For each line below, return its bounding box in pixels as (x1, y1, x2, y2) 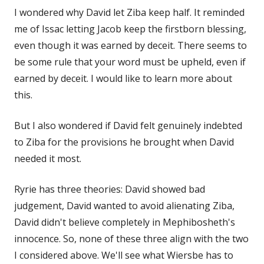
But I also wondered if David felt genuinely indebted (14, 118, 242, 132)
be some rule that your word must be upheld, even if (14, 55, 246, 68)
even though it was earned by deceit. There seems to (14, 38, 247, 52)
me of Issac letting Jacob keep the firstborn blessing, (14, 22, 246, 35)
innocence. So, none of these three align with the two (14, 232, 249, 245)
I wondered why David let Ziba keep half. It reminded (14, 5, 245, 19)
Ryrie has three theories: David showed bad (14, 182, 205, 196)
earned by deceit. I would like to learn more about (14, 71, 232, 85)
